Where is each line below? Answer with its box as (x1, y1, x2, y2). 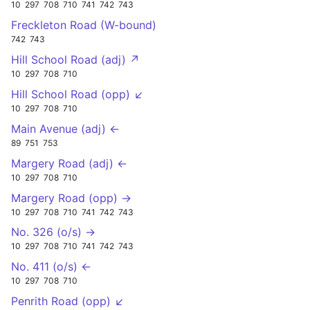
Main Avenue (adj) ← (11, 121, 120, 136)
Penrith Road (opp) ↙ (11, 294, 125, 309)
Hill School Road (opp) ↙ (11, 86, 144, 101)
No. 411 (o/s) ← (11, 259, 91, 274)
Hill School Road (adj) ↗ (11, 52, 140, 66)
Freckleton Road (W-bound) (11, 17, 156, 32)
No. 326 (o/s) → (11, 225, 95, 239)
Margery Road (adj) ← (11, 156, 127, 170)
